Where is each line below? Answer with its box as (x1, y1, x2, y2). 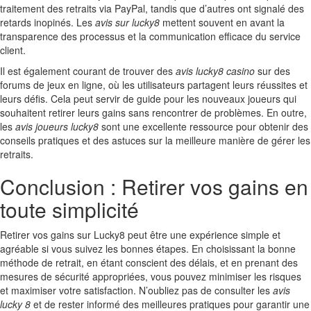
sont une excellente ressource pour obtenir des (99, 119, 308, 134)
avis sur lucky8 (95, 15, 160, 30)
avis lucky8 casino (176, 64, 255, 78)
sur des (255, 64, 290, 78)
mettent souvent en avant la (160, 15, 285, 30)
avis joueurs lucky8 (15, 119, 99, 134)
